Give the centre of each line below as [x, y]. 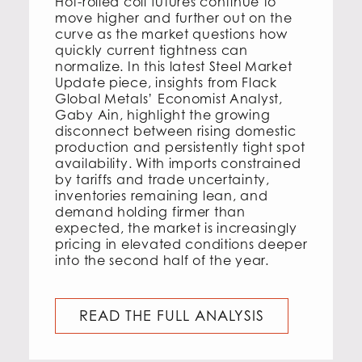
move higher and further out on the [174, 18]
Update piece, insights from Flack [166, 83]
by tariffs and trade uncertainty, [162, 180]
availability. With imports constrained [178, 164]
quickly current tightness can [152, 51]
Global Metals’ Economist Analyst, [169, 99]
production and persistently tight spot [180, 147]
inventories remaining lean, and [162, 196]
